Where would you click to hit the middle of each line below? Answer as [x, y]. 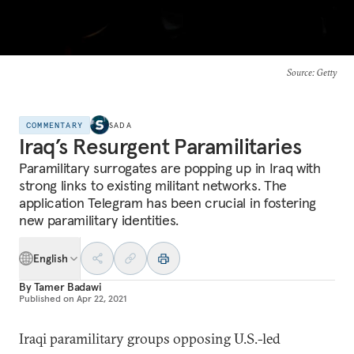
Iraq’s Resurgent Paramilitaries [160, 147]
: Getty [324, 72]
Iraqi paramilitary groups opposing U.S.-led [150, 339]
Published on [47, 298]
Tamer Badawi [68, 287]
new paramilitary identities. [99, 220]
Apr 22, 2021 [102, 298]
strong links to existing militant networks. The [153, 185]
